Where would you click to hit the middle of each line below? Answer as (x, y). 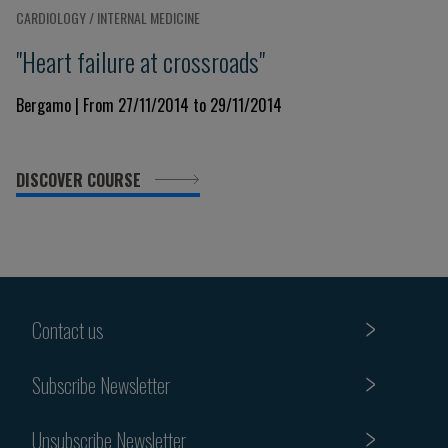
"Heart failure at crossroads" (140, 61)
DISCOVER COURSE (80, 180)
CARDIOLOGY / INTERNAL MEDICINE (108, 17)
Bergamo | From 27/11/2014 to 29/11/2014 (149, 105)
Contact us (67, 329)
